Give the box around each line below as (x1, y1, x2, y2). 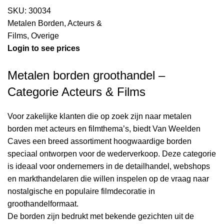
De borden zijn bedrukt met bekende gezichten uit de (7, 212, 194, 221)
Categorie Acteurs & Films (7, 85, 145, 99)
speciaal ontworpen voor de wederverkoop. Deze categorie (7, 149, 216, 158)
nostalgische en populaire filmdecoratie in (7, 187, 155, 196)
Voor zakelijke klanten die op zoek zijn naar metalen (7, 112, 191, 121)
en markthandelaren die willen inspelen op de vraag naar (7, 174, 209, 183)
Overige (31, 31, 59, 40)
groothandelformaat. (7, 199, 78, 208)
